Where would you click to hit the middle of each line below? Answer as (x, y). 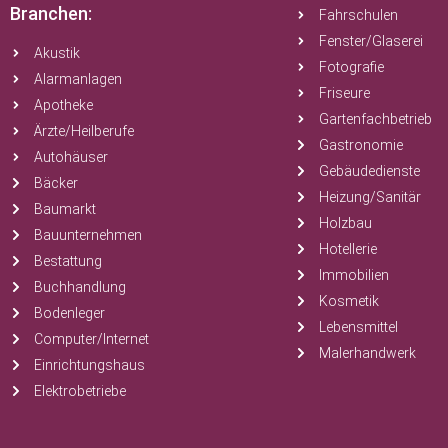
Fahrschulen (358, 14)
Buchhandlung (80, 286)
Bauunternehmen (88, 234)
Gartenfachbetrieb (375, 118)
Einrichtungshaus (89, 364)
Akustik (57, 52)
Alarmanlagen (78, 78)
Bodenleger (69, 312)
